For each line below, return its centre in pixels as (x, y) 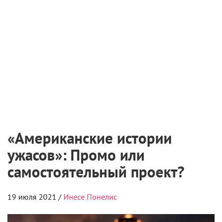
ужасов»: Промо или (76, 155)
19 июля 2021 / (35, 196)
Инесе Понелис (90, 196)
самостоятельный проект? (96, 171)
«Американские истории (90, 138)
